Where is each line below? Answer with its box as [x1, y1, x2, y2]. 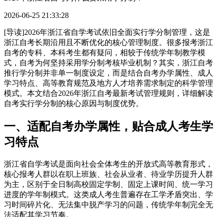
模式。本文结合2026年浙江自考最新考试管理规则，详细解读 [4, 89, 213, 97]
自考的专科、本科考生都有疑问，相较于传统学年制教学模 [4, 48, 205, 57]
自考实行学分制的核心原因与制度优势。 [4, 99, 143, 108]
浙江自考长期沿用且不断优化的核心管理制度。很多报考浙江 [4, 38, 213, 46]
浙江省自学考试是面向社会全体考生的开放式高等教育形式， [4, 159, 213, 168]
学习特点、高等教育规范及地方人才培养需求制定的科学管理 [4, 79, 213, 87]
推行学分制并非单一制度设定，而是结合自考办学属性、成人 [4, 69, 213, 77]
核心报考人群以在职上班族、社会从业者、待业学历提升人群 [4, 170, 213, 178]
